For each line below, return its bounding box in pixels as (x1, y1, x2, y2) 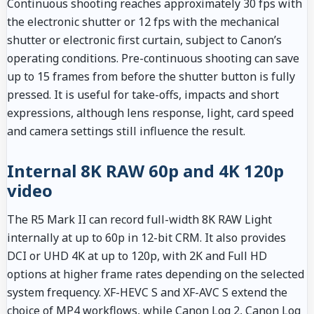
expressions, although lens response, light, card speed (7, 104, 294, 121)
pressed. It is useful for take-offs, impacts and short (7, 86, 279, 102)
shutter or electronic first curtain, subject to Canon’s (7, 32, 282, 48)
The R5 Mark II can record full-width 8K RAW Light (7, 211, 272, 227)
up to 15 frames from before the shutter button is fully (7, 68, 295, 84)
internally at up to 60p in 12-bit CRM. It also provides (7, 229, 286, 245)
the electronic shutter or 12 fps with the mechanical (7, 13, 280, 29)
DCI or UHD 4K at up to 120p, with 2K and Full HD (7, 247, 267, 264)
